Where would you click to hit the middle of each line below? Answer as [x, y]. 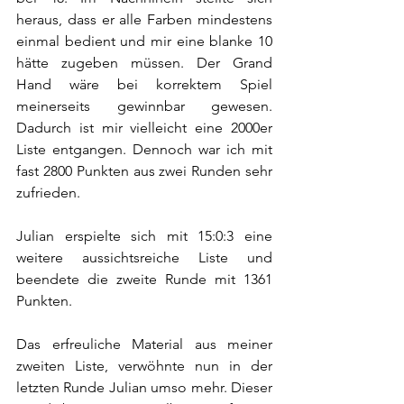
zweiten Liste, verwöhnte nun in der [144, 365]
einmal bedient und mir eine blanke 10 [144, 41]
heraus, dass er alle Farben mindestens [144, 19]
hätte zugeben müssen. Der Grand [144, 62]
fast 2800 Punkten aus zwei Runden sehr [144, 170]
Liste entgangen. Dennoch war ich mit [144, 149]
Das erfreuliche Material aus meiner [144, 344]
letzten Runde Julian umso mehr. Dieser [144, 387]
